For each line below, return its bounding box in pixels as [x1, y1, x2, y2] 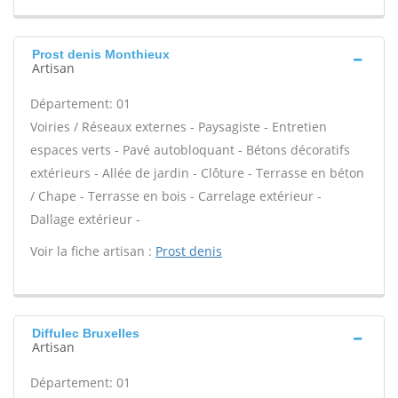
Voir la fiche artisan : [30, 243, 155, 259]
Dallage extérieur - [30, 211, 140, 227]
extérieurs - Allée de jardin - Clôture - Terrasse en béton [30, 164, 364, 181]
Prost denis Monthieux [32, 47, 170, 61]
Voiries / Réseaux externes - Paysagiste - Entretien [30, 118, 327, 135]
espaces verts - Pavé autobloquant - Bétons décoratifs [30, 141, 350, 158]
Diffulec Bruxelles [32, 326, 139, 340]
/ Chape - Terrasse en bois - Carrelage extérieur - [30, 187, 322, 204]
